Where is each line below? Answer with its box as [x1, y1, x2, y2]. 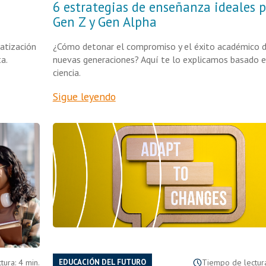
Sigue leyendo [52, 90, 116, 103]
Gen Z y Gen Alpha [52, 13, 157, 30]
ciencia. [52, 66, 81, 78]
